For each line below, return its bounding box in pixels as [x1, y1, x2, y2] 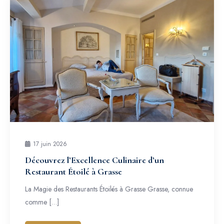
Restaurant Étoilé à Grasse [25, 166, 122, 177]
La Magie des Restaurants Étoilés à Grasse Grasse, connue [25, 184, 193, 194]
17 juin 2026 [33, 139, 67, 148]
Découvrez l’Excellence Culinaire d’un [25, 154, 164, 165]
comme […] [25, 197, 59, 207]
